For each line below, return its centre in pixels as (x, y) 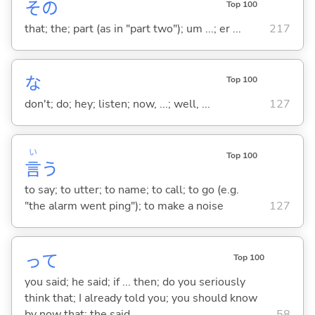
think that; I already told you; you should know (141, 298)
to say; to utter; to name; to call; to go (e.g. (131, 190)
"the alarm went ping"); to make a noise (124, 206)
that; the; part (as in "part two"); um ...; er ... (133, 29)
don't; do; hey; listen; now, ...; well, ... (117, 104)
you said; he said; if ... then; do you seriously (135, 282)
